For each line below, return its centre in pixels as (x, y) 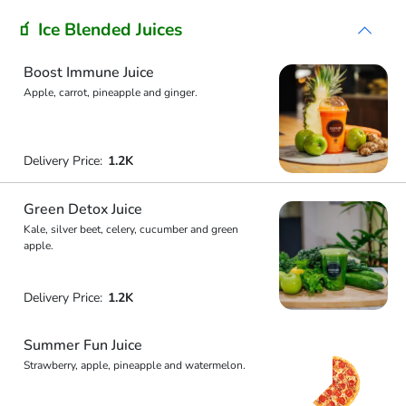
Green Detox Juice (82, 209)
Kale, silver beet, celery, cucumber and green (130, 229)
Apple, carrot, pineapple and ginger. (110, 92)
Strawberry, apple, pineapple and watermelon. (134, 365)
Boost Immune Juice (88, 72)
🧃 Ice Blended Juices (99, 30)
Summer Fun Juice (82, 345)
